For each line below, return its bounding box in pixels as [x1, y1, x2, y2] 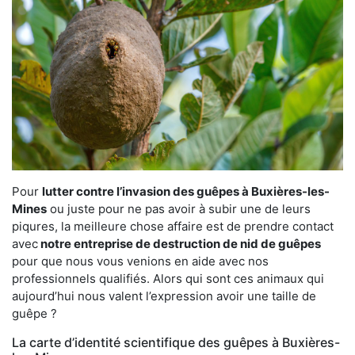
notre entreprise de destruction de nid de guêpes [38, 235, 321, 251]
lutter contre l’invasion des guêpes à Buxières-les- [42, 183, 330, 199]
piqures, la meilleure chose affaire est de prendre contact [12, 218, 334, 234]
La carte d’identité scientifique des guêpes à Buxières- [12, 334, 340, 350]
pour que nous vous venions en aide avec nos [12, 253, 269, 269]
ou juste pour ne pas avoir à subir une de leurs [47, 200, 311, 216]
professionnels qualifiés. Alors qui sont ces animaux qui [12, 270, 324, 286]
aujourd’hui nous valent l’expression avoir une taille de [12, 288, 316, 303]
